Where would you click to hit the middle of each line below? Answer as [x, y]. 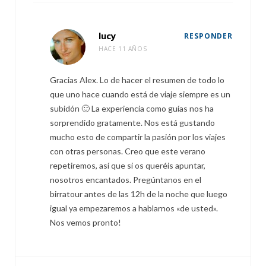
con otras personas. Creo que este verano [128, 151]
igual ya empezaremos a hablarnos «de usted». [134, 208]
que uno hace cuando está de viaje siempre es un [140, 94]
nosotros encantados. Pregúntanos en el [126, 180]
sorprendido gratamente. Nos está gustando [132, 123]
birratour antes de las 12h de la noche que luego [139, 194]
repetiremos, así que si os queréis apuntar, [128, 165]
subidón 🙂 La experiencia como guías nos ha [132, 108]
